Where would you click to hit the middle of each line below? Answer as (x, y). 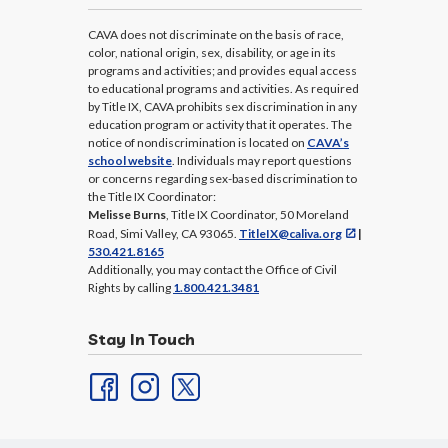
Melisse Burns (127, 214)
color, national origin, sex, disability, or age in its (212, 52)
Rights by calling (130, 287)
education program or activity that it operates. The (220, 124)
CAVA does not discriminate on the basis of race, (216, 34)
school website (130, 160)
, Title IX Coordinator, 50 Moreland (257, 214)
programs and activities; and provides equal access (222, 70)
